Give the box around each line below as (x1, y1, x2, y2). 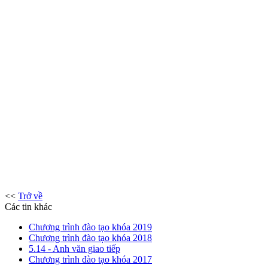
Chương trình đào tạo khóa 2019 (29, 221, 152, 232)
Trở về (18, 190, 42, 201)
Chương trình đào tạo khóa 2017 (29, 254, 152, 264)
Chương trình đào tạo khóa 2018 (29, 232, 152, 243)
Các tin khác (5, 201, 52, 212)
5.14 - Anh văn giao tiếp (29, 243, 120, 254)
